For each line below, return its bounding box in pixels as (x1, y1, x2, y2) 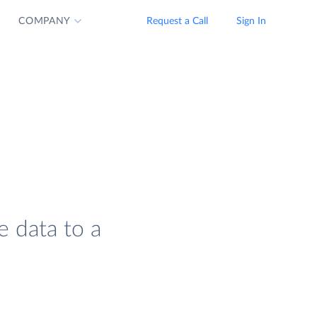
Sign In (236, 16, 266, 26)
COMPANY (18, 16, 71, 26)
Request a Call (146, 16, 208, 26)
